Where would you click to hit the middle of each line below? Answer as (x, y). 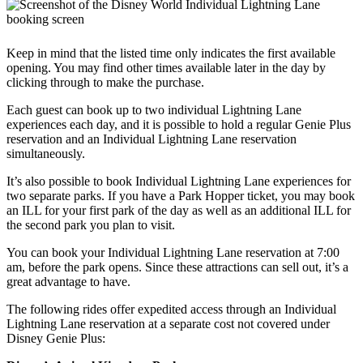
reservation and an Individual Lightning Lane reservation (152, 139)
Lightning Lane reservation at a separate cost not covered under (168, 324)
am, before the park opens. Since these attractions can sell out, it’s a (177, 267)
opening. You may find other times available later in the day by (166, 68)
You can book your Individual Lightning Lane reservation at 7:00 (173, 253)
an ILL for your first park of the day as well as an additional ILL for (179, 211)
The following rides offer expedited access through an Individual (171, 310)
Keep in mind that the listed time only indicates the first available (171, 53)
